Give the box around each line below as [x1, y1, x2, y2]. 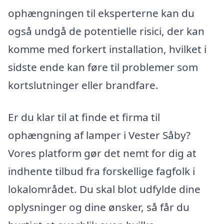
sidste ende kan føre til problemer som [8, 60, 198, 74]
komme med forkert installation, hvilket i [8, 42, 206, 56]
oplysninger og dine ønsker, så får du [8, 200, 189, 214]
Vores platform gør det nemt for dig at [8, 146, 196, 160]
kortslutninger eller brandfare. [8, 78, 158, 92]
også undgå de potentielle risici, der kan [8, 24, 204, 38]
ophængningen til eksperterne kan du [8, 6, 194, 20]
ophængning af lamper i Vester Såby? [8, 128, 190, 142]
